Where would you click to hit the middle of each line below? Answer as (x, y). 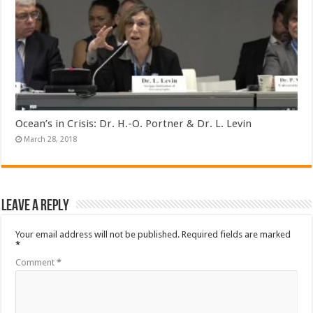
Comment (36, 262)
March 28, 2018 (51, 139)
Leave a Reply (36, 205)
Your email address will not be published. (98, 234)
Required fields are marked (236, 234)
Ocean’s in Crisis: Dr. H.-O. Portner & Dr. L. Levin (134, 123)
